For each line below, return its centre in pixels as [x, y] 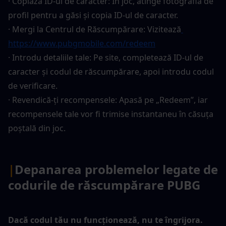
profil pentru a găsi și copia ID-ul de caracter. [93, 15]
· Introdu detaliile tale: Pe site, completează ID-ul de [106, 57]
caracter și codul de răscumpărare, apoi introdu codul [111, 71]
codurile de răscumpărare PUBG [104, 185]
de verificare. [33, 86]
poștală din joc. [37, 128]
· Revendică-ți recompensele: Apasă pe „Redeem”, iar [108, 100]
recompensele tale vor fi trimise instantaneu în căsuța [111, 114]
